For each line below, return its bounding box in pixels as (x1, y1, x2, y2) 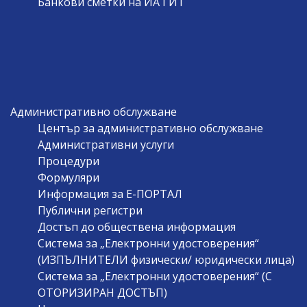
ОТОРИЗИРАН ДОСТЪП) (38, 284, 167, 300)
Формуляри (38, 169, 99, 185)
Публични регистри (38, 202, 143, 218)
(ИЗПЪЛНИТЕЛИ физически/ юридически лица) (38, 251, 295, 267)
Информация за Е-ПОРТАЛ (38, 186, 182, 201)
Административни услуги (38, 136, 174, 152)
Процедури (38, 153, 99, 169)
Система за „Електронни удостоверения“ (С (38, 268, 272, 284)
